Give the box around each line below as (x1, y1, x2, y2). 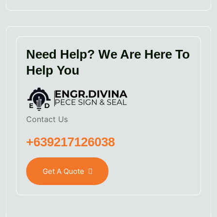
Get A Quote (42, 166, 84, 176)
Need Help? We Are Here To (26, 47, 190, 62)
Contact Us (26, 114, 68, 124)
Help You (26, 63, 79, 78)
